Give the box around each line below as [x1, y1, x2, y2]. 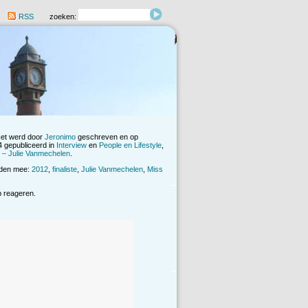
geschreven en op [76, 133, 138, 142]
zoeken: [49, 12, 78, 21]
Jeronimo [45, 133, 76, 142]
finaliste [52, 165, 77, 174]
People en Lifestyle [99, 141, 162, 150]
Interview [56, 141, 87, 150]
